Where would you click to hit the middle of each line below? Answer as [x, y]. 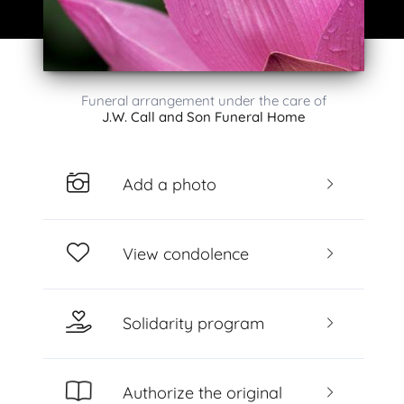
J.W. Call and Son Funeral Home [204, 117]
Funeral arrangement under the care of [204, 101]
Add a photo [169, 184]
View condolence [185, 253]
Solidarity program [193, 323]
